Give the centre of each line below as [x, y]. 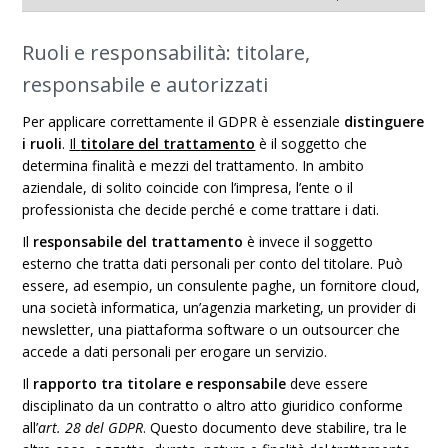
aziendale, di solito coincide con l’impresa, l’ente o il [188, 187]
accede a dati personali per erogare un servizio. [175, 351]
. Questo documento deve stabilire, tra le [275, 427]
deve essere [327, 383]
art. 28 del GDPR [91, 427]
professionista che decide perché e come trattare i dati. [201, 209]
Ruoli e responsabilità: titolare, [166, 52]
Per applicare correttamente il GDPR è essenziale [183, 121]
